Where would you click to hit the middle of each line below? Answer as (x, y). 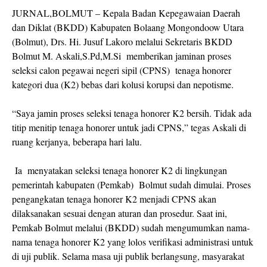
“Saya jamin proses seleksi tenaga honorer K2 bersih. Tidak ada (132, 113)
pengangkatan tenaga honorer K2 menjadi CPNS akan (114, 199)
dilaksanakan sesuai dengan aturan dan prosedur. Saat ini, (119, 213)
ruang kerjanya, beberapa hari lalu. (77, 142)
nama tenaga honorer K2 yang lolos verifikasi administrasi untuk (133, 242)
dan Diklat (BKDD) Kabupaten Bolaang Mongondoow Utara (128, 27)
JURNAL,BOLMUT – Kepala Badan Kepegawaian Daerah (126, 13)
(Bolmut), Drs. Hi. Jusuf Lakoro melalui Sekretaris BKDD (122, 41)
